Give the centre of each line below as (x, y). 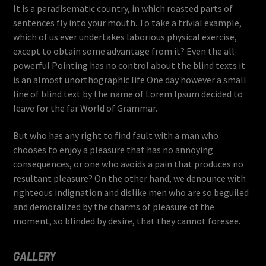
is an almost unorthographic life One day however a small (130, 79)
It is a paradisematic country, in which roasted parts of (123, 8)
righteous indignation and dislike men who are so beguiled (131, 193)
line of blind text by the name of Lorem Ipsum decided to (128, 94)
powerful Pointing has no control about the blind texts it (129, 65)
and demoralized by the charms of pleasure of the (114, 207)
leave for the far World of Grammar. (85, 108)
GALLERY (34, 256)
